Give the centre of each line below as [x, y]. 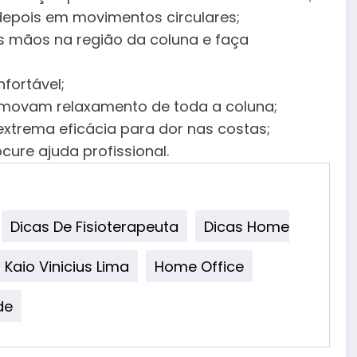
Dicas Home [247, 226]
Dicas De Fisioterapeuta [94, 226]
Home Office [199, 266]
